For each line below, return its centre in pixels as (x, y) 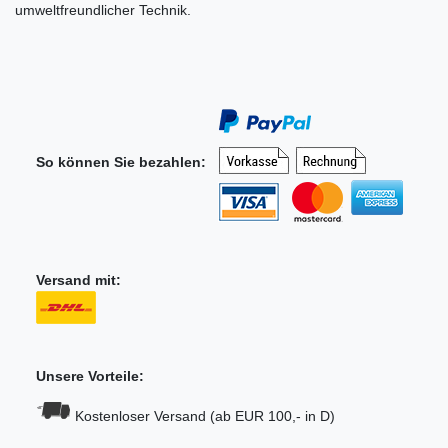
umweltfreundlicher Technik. (105, 10)
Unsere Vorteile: (90, 376)
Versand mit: (78, 280)
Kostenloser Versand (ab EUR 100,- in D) (203, 416)
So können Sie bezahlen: (123, 162)
